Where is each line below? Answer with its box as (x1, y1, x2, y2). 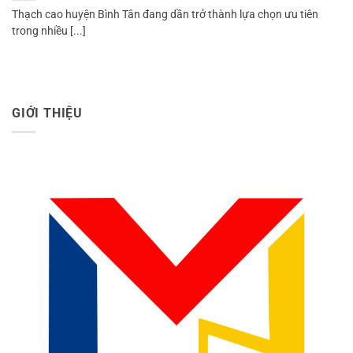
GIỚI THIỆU (12, 105, 84, 121)
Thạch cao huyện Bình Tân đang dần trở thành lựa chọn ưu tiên (12, 8, 318, 21)
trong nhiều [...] (12, 24, 86, 38)
